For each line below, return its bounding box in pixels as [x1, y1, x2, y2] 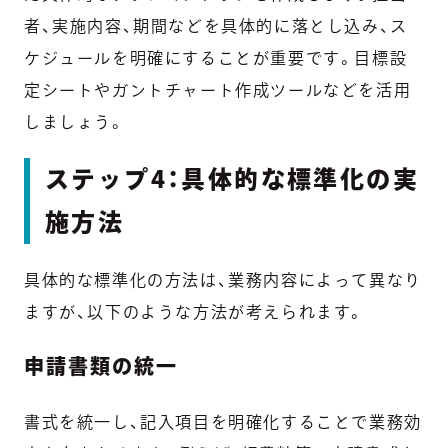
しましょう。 [24, 113, 126, 130]
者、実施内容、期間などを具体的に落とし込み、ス [24, 17, 408, 34]
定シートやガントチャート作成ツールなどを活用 [24, 81, 412, 98]
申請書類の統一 [24, 355, 178, 376]
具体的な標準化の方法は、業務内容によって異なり [24, 271, 422, 288]
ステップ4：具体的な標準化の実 [45, 166, 419, 191]
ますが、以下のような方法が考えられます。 [24, 303, 366, 320]
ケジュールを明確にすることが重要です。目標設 [24, 49, 408, 66]
